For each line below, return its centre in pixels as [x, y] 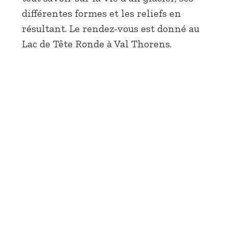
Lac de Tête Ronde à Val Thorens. [97, 44]
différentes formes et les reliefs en [102, 13]
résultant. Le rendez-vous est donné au [111, 28]
